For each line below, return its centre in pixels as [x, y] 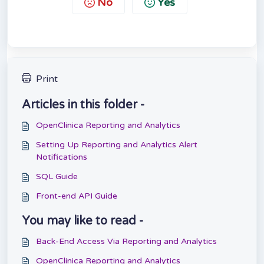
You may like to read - [82, 221]
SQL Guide [57, 177]
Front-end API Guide [77, 196]
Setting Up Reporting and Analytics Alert [117, 145]
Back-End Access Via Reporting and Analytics [126, 242]
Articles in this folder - [83, 105]
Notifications [62, 157]
